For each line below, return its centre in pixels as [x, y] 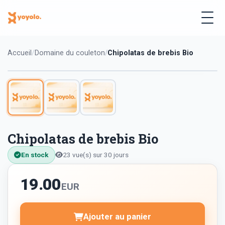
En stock [35, 155]
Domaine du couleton [70, 53]
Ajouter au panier [117, 217]
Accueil [20, 53]
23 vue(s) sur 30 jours [96, 155]
